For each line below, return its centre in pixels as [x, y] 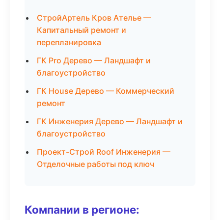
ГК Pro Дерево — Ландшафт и [94, 60]
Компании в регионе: [82, 209]
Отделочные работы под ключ [96, 164]
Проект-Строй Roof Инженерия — [104, 152]
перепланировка [69, 42]
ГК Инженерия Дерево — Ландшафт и [110, 121]
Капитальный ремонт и [82, 30]
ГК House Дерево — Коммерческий [106, 91]
